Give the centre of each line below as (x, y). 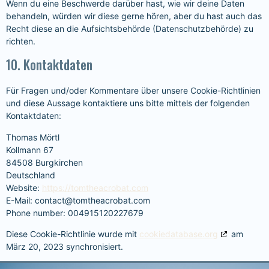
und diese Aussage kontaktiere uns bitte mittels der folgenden (128, 103)
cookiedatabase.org (179, 234)
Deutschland (31, 175)
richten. (21, 41)
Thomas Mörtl (33, 137)
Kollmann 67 (30, 150)
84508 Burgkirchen (44, 162)
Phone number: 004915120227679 (75, 213)
